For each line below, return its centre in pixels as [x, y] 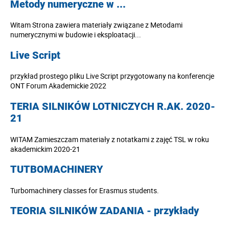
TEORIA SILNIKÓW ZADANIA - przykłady [105, 211]
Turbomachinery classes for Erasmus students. [85, 190]
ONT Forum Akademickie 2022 [58, 86]
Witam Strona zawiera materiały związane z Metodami [96, 25]
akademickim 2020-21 [45, 149]
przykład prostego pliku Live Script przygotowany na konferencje [112, 76]
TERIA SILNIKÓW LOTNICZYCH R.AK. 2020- [113, 106]
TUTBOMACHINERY [57, 170]
